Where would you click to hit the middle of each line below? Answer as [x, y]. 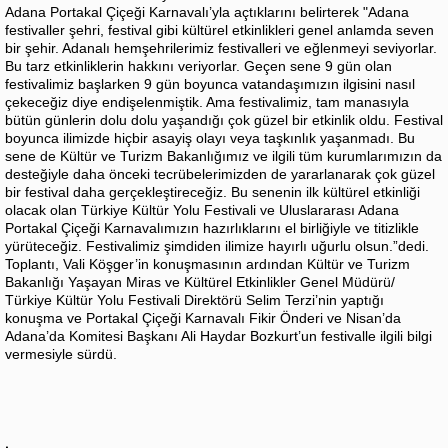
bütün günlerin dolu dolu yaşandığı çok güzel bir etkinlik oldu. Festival [224, 119]
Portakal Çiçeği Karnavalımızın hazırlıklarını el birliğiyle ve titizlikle [212, 227]
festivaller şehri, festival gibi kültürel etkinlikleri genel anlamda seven [219, 29]
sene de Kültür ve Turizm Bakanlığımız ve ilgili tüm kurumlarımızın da [223, 155]
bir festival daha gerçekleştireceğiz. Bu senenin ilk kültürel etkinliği [212, 191]
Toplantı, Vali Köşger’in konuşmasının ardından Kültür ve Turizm [207, 263]
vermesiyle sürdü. [61, 353]
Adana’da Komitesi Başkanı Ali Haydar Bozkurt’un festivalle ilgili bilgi [218, 335]
